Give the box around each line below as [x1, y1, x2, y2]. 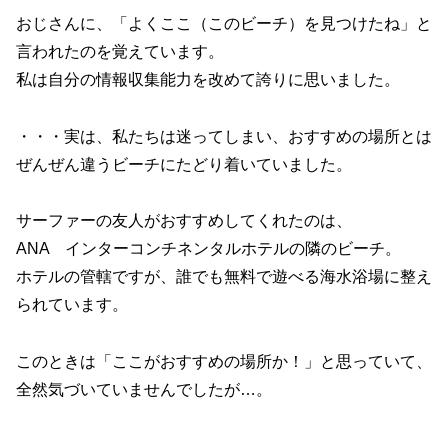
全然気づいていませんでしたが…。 [16, 381, 272, 399]
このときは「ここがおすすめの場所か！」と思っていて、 [16, 353, 432, 371]
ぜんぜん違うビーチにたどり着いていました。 [16, 155, 352, 173]
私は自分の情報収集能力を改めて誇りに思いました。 [16, 70, 400, 88]
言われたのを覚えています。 [16, 42, 224, 60]
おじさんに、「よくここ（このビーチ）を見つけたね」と [16, 14, 432, 32]
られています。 [16, 296, 128, 314]
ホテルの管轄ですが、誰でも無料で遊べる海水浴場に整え [16, 268, 432, 286]
